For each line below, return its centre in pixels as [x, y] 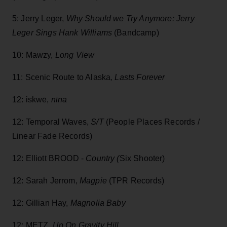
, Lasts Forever [138, 78]
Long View [74, 55]
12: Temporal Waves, [52, 122]
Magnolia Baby [98, 203]
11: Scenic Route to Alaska [62, 78]
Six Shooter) [142, 159]
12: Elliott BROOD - [49, 159]
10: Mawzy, [33, 55]
